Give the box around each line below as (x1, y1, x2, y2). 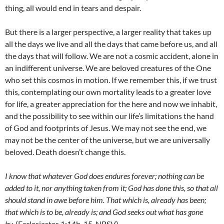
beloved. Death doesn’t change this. (5, 147, 125, 157)
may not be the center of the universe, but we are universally (5, 135, 210, 145)
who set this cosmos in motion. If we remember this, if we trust (5, 75, 217, 85)
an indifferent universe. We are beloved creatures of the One (5, 63, 211, 73)
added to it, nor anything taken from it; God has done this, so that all (5, 183, 218, 193)
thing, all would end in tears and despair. (5, 3, 141, 13)
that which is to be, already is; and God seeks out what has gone (5, 207, 203, 217)
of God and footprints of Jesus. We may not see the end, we (5, 123, 206, 133)
